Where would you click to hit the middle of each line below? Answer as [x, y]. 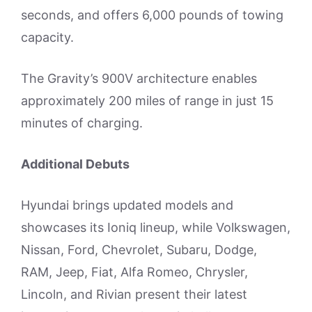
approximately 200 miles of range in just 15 [147, 101]
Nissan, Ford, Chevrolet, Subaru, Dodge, [139, 250]
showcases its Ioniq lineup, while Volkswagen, [156, 228]
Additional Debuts [75, 164]
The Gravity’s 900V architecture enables [139, 79]
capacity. [47, 38]
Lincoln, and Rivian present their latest [134, 295]
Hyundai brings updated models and [127, 205]
